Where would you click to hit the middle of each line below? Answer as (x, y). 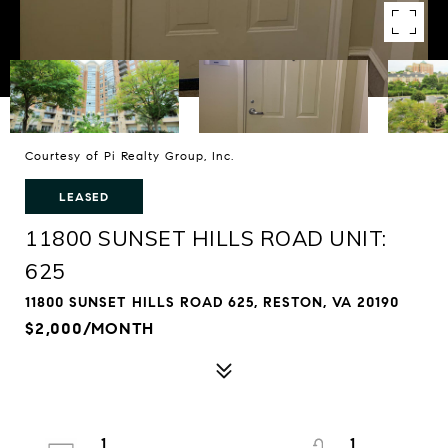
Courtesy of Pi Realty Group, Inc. (129, 155)
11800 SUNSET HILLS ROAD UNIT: (206, 238)
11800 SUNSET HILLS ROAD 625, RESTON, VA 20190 (212, 302)
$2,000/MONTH (89, 328)
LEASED (84, 196)
